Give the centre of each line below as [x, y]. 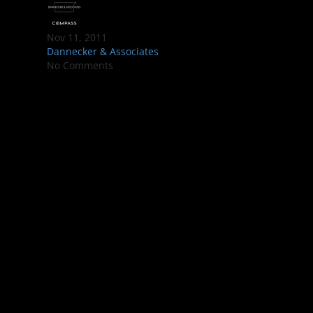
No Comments [80, 65]
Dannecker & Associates [103, 51]
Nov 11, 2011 [77, 37]
